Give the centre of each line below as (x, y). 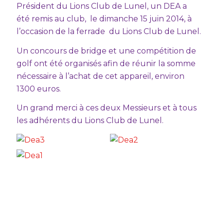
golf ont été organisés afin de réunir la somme (106, 63)
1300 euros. (38, 89)
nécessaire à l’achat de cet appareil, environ (100, 76)
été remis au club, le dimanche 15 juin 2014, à (104, 18)
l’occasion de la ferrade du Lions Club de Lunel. (109, 31)
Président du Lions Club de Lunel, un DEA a (101, 6)
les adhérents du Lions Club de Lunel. (90, 121)
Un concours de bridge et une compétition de (106, 51)
